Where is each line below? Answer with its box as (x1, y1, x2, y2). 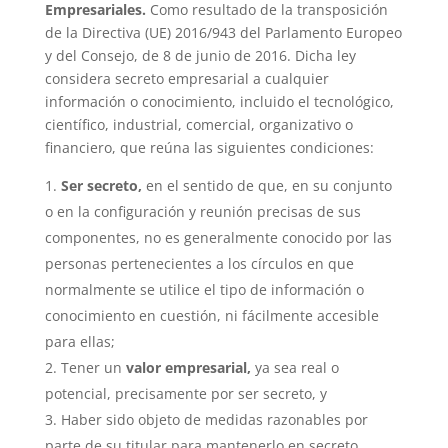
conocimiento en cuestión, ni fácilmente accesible (44, 305, 379, 325)
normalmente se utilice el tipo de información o (44, 279, 364, 299)
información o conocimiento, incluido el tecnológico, (44, 91, 394, 111)
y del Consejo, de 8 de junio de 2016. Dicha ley (44, 45, 356, 65)
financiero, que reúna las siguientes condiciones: (44, 137, 374, 157)
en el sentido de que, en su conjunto (141, 175, 392, 195)
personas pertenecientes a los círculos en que (44, 253, 354, 273)
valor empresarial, (125, 357, 255, 377)
